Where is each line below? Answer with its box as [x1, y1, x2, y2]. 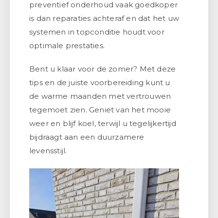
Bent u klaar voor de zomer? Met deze [29, 64, 176, 73]
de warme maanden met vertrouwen [29, 91, 171, 101]
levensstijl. [29, 145, 67, 155]
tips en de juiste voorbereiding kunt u [29, 77, 170, 87]
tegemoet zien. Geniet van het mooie [29, 105, 171, 114]
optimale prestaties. [29, 40, 105, 50]
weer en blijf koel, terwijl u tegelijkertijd [29, 118, 176, 128]
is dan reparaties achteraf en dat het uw [29, 13, 179, 23]
